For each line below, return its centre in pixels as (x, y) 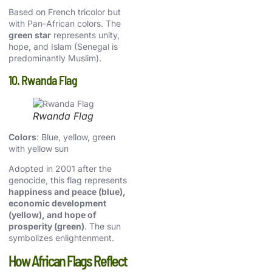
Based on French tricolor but (65, 12)
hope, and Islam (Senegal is (63, 46)
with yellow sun (39, 148)
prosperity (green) (46, 226)
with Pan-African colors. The (65, 23)
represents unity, (85, 35)
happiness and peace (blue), (67, 192)
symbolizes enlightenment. (61, 238)
